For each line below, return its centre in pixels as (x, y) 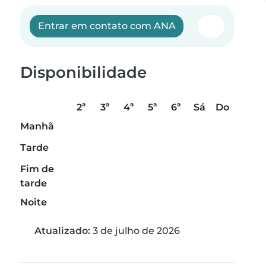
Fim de (37, 169)
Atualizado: (62, 231)
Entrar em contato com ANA (107, 26)
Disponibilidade (83, 72)
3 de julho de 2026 (135, 231)
